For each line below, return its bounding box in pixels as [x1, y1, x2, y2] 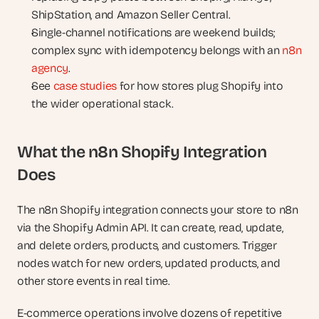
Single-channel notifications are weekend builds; [31, 26, 275, 39]
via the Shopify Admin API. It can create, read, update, [17, 221, 283, 234]
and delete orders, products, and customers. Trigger [17, 239, 277, 252]
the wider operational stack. [31, 97, 174, 110]
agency [31, 61, 69, 75]
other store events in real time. [17, 274, 170, 288]
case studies [53, 79, 117, 93]
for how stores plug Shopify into [116, 79, 283, 93]
